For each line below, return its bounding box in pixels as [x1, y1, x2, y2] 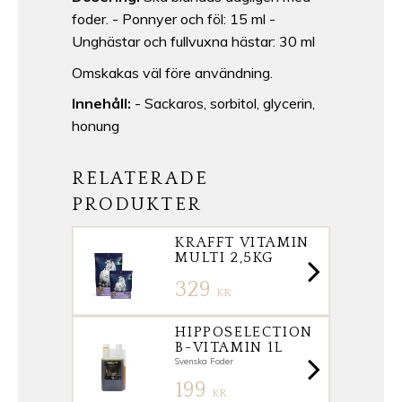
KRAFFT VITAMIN [175, 233, 310, 250]
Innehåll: [72, 94, 131, 113]
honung [72, 117, 119, 135]
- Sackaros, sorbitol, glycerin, [131, 94, 315, 113]
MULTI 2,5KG [175, 249, 275, 266]
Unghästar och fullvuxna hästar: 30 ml [72, 32, 315, 51]
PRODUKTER [72, 193, 202, 214]
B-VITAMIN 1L [175, 338, 284, 355]
